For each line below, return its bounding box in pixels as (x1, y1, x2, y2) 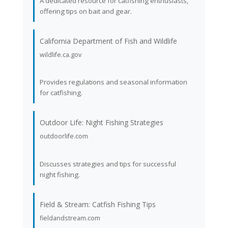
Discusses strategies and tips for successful (39, 159, 176, 169)
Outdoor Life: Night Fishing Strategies (39, 118, 163, 128)
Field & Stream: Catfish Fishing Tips (39, 199, 156, 210)
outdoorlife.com (39, 132, 88, 141)
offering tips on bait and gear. (39, 6, 132, 16)
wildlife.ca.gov (39, 50, 81, 59)
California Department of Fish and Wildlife (39, 36, 177, 46)
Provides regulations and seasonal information (39, 77, 187, 87)
